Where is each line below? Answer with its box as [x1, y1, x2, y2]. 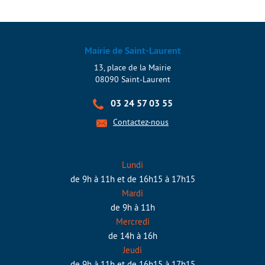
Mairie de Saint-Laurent [84, 44, 181, 57]
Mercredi [115, 215, 150, 227]
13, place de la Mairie [94, 62, 171, 73]
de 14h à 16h [108, 230, 157, 241]
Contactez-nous [113, 117, 169, 128]
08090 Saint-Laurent [95, 74, 170, 85]
